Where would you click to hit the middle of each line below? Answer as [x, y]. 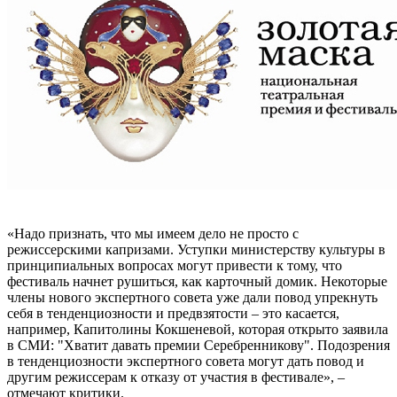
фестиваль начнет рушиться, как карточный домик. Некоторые [197, 281]
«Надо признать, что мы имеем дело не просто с [153, 233]
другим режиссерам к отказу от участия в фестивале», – [176, 377]
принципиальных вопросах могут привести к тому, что [175, 265]
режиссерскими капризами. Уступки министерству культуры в [196, 249]
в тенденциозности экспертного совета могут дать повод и [186, 361]
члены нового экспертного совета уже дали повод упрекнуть [192, 297]
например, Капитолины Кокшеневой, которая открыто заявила [198, 329]
